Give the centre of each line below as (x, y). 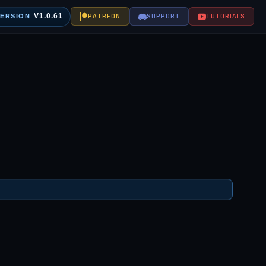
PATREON (104, 16)
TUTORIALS (226, 16)
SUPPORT (163, 16)
